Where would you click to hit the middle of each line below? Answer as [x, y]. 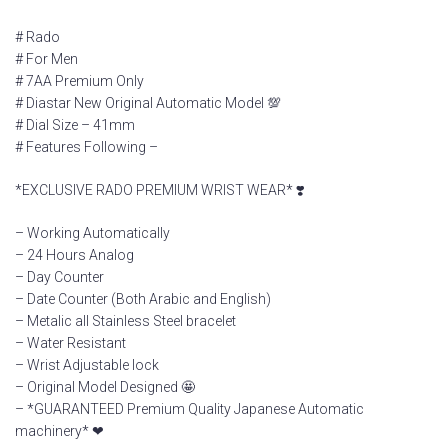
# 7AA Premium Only [79, 80]
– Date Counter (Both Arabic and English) [143, 298]
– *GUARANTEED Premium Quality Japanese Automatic [189, 408]
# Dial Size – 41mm [75, 124]
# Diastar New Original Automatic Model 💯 [148, 102]
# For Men [46, 58]
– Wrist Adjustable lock [87, 364]
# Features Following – [86, 146]
